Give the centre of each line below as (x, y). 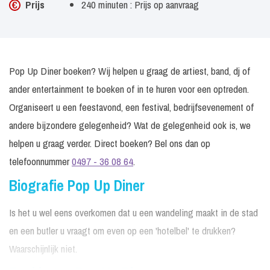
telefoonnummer (40, 161)
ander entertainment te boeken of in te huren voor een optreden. (129, 89)
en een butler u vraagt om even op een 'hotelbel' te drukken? (122, 231)
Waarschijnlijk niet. (43, 249)
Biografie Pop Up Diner (77, 186)
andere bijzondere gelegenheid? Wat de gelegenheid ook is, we (130, 125)
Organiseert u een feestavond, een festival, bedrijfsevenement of (131, 107)
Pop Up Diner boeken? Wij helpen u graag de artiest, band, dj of (130, 71)
